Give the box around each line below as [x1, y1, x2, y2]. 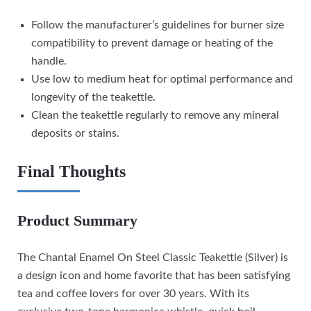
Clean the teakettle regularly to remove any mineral [31, 110, 279, 121]
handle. [31, 56, 67, 67]
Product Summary [17, 212, 137, 230]
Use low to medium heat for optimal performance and [31, 74, 293, 85]
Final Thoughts [17, 162, 126, 181]
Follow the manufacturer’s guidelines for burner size [31, 19, 284, 31]
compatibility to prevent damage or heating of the [31, 37, 273, 49]
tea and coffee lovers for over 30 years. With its [17, 288, 249, 300]
